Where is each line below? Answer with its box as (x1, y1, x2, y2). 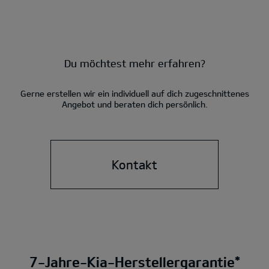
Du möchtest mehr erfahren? (64, 56, 205, 69)
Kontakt (112, 157, 157, 172)
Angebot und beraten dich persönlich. (61, 98, 208, 109)
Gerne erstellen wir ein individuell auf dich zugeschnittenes (20, 88, 249, 98)
